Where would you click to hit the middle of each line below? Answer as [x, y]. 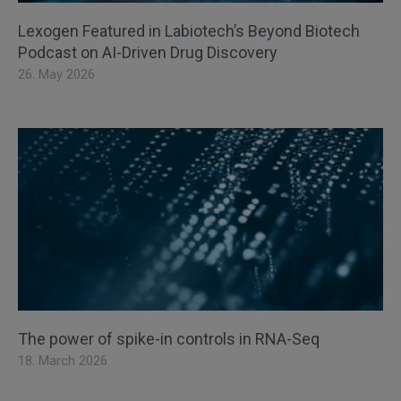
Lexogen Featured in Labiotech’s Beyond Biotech [189, 31]
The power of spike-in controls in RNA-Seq [169, 339]
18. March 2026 [63, 361]
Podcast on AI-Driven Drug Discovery [148, 53]
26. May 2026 [56, 75]
